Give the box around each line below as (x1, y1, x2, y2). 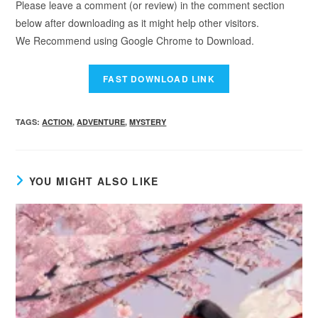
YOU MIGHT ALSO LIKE (28, 174, 159, 188)
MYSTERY (129, 116, 167, 127)
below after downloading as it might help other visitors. (16, 16, 260, 30)
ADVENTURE (77, 116, 126, 127)
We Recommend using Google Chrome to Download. (16, 33, 255, 48)
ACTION (42, 116, 73, 127)
